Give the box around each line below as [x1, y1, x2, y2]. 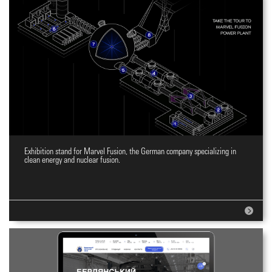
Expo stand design [76, 147, 195, 166]
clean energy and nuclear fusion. [24, 155, 120, 165]
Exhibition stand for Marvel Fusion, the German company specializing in [24, 147, 236, 156]
